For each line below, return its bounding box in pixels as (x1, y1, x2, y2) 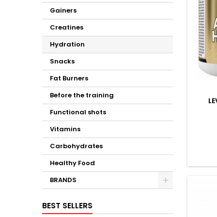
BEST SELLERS (42, 200, 93, 211)
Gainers (50, 6, 77, 15)
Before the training (50, 91, 114, 100)
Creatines (50, 23, 83, 32)
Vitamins (50, 124, 80, 134)
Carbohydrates (50, 141, 103, 151)
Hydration (50, 40, 85, 49)
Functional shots (50, 108, 106, 117)
